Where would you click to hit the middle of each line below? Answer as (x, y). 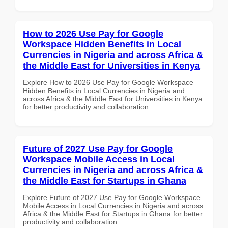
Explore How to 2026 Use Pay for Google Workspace (108, 82)
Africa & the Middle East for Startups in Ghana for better (113, 213)
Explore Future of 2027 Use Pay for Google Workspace (112, 197)
